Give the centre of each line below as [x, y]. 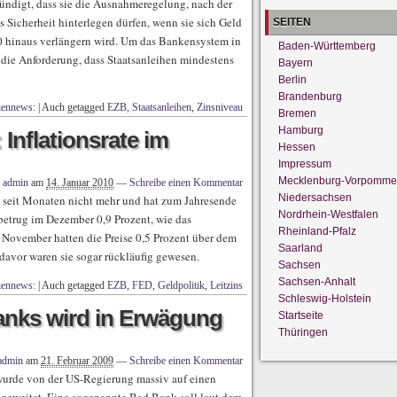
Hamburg [301, 130]
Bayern [296, 63]
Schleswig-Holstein [325, 299]
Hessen [297, 147]
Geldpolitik [181, 285]
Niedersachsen [315, 198]
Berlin [292, 80]
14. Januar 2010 [80, 183]
